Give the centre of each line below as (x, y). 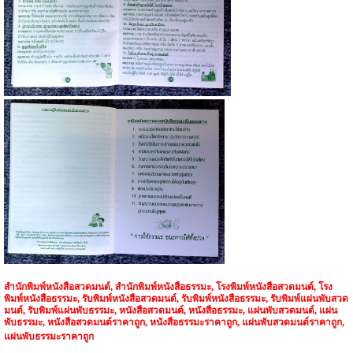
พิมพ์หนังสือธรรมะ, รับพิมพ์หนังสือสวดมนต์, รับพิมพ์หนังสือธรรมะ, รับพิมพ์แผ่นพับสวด (176, 298)
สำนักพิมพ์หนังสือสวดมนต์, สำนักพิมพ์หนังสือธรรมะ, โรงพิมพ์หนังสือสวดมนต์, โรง (168, 286)
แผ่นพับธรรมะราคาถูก (48, 336)
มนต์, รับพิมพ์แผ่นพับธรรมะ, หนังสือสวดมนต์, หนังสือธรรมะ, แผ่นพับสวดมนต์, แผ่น (170, 310)
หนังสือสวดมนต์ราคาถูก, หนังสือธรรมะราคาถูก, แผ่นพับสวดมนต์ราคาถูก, (195, 322)
